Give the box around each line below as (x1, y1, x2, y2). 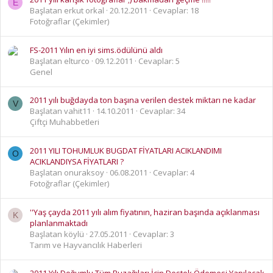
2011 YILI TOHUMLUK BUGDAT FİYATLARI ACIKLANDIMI (30, 145, 222, 157)
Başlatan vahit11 (30, 105, 91, 117)
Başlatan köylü (30, 228, 84, 239)
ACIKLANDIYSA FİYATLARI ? (30, 156, 124, 168)
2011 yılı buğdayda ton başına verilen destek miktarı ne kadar (30, 94, 256, 106)
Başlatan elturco (30, 55, 90, 66)
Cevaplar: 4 (153, 167, 194, 179)
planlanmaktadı (30, 217, 88, 229)
